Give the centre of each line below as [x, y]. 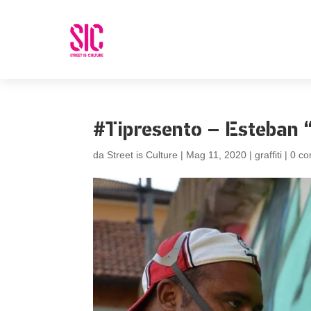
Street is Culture [143, 155]
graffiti [269, 155]
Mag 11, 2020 [217, 155]
